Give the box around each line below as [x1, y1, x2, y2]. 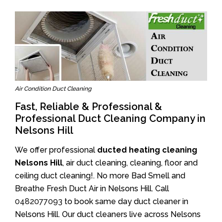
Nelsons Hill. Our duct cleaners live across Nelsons [15, 210, 201, 220]
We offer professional [15, 145, 97, 155]
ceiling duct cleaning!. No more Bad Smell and [15, 171, 185, 181]
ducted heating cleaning [97, 145, 197, 155]
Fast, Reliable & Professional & [15, 101, 162, 113]
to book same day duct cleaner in [62, 197, 188, 207]
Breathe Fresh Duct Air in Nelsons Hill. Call [15, 184, 169, 194]
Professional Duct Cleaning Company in [15, 112, 206, 125]
